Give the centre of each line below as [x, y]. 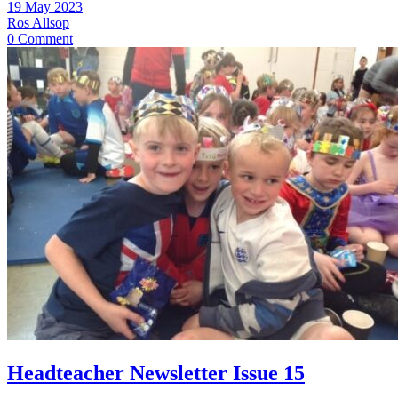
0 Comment [40, 38]
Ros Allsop [38, 22]
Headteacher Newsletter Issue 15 [156, 373]
